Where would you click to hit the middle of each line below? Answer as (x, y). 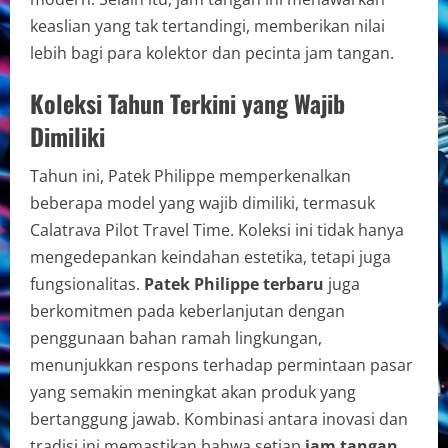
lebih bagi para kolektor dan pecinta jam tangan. (212, 52)
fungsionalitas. (87, 283)
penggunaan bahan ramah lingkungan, (176, 337)
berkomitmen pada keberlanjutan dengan (187, 310)
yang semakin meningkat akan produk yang (193, 391)
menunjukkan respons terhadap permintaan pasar (221, 364)
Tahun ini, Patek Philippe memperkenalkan (190, 175)
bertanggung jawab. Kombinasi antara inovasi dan (219, 418)
